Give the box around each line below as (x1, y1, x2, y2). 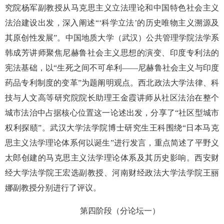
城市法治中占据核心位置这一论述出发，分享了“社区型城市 (5, 108, 219, 117)
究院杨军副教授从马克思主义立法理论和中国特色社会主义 (5, 3, 219, 12)
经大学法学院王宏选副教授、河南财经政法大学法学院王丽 (5, 168, 219, 177)
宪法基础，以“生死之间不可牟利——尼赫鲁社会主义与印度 (5, 63, 219, 72)
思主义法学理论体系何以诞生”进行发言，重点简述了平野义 (5, 138, 219, 147)
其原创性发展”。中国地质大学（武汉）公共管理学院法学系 (5, 33, 219, 42)
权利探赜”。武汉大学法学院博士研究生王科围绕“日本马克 (5, 123, 219, 132)
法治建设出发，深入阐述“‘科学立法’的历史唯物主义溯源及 (5, 18, 219, 27)
